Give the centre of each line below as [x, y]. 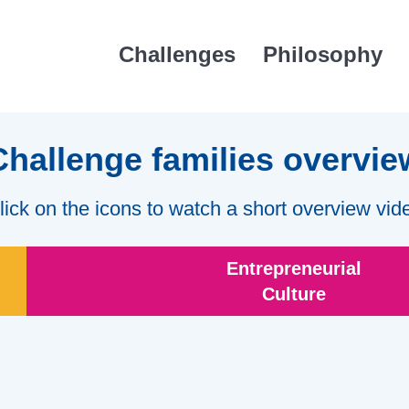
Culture [294, 294]
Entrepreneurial [294, 268]
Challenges [177, 54]
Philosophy [323, 54]
